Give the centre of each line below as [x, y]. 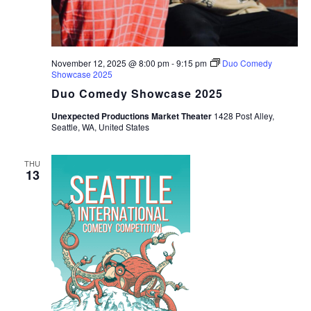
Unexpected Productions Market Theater [132, 116]
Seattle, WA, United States [100, 127]
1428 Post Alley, [244, 116]
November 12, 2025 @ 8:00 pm [110, 63]
